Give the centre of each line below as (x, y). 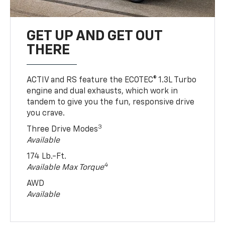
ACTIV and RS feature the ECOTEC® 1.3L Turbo (112, 80)
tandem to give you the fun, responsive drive (111, 102)
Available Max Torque (66, 167)
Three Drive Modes (63, 129)
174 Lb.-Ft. (47, 156)
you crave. (46, 113)
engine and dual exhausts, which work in (102, 91)
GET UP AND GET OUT (95, 36)
